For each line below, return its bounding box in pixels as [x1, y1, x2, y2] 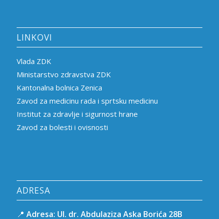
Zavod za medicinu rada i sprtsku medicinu [16, 96, 158, 106]
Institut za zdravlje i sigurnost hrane [16, 109, 138, 119]
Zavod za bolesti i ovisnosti [16, 122, 108, 132]
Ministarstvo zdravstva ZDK [16, 69, 111, 80]
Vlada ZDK [16, 56, 51, 66]
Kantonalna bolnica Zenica [16, 83, 102, 93]
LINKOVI [16, 31, 52, 44]
